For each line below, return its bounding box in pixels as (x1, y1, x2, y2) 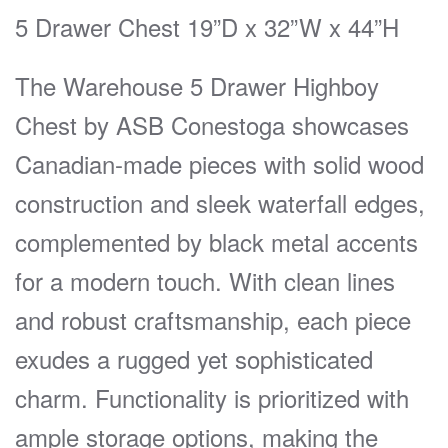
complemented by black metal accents (15, 223, 418, 259)
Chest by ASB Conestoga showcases (15, 106, 409, 142)
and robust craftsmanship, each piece (15, 301, 411, 337)
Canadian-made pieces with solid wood (15, 145, 424, 181)
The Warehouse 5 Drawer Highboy (15, 67, 379, 103)
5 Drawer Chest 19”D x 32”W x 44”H (15, 8, 399, 44)
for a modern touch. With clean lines (15, 262, 395, 298)
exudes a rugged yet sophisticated (15, 340, 373, 376)
